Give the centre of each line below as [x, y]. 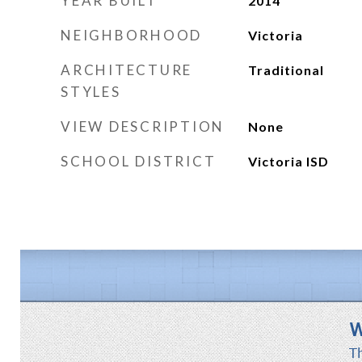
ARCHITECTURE [126, 70]
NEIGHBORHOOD [131, 35]
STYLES [91, 92]
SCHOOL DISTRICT [139, 161]
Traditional [286, 70]
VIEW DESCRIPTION [143, 126]
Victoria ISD [288, 161]
